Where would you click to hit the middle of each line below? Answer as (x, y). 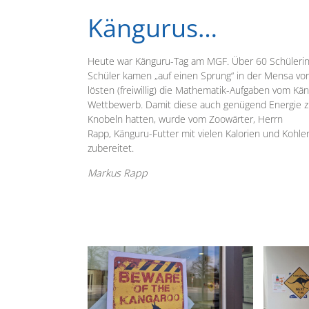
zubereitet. (110, 148)
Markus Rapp (117, 173)
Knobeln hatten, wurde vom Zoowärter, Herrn (185, 119)
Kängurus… (152, 28)
